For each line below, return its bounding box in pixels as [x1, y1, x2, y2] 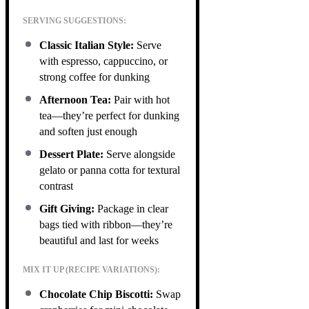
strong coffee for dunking [39, 70, 150, 83]
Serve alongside [103, 148, 175, 160]
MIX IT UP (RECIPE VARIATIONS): [23, 264, 160, 275]
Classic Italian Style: [39, 39, 134, 51]
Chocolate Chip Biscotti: [39, 288, 153, 300]
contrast [39, 179, 73, 192]
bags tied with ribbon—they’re [39, 218, 172, 230]
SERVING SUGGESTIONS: [23, 15, 126, 26]
